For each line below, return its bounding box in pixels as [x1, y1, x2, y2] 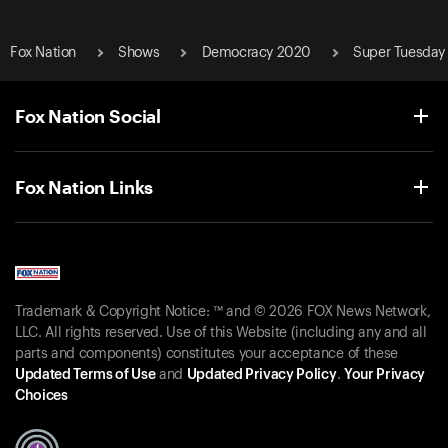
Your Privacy [343, 368, 425, 383]
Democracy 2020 [201, 45, 311, 60]
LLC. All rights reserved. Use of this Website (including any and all [15, 326, 427, 341]
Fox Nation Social [15, 104, 162, 127]
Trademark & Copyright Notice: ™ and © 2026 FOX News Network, [15, 305, 431, 320]
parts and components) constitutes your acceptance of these [15, 347, 398, 362]
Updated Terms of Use [15, 368, 156, 383]
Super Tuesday [353, 45, 446, 60]
